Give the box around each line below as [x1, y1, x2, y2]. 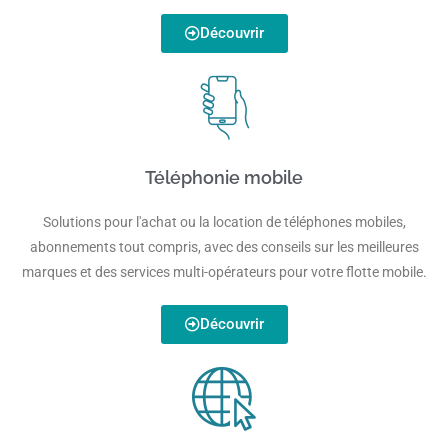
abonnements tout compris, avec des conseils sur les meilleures [29, 238, 419, 255]
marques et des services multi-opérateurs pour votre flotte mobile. [21, 263, 427, 280]
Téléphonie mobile [145, 166, 303, 188]
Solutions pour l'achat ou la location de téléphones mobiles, [42, 213, 406, 230]
